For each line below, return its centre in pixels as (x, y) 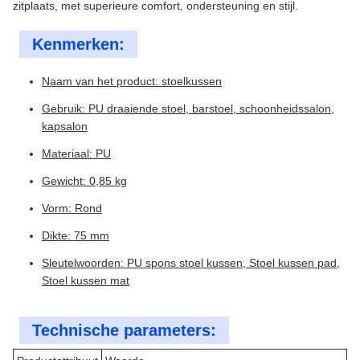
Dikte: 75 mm (76, 235)
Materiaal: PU (76, 153)
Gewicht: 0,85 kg (84, 181)
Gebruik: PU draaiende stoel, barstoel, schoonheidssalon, (188, 108)
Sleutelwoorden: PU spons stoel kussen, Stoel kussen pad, (191, 263)
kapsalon (65, 126)
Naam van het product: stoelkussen (132, 81)
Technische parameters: (124, 330)
